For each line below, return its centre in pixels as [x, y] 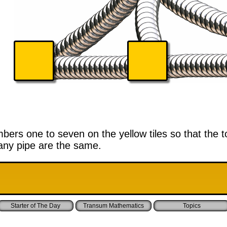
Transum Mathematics [113, 206]
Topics [192, 206]
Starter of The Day [35, 206]
